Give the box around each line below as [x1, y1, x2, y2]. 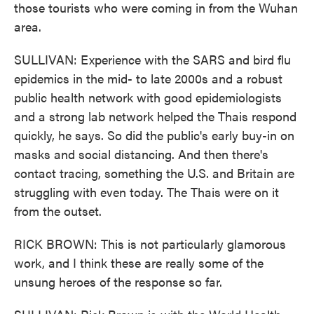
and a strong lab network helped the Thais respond [14, 107, 296, 125]
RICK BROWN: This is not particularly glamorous [14, 235, 286, 252]
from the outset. [14, 202, 102, 219]
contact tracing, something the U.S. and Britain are [14, 164, 294, 182]
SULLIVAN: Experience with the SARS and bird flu [14, 50, 291, 68]
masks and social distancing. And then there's [14, 145, 268, 163]
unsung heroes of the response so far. [14, 273, 222, 290]
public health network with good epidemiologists [14, 88, 282, 106]
